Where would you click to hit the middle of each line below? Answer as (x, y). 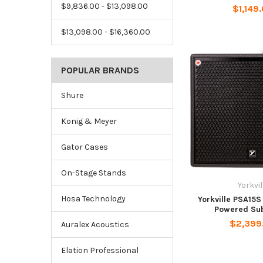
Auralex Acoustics (95, 225)
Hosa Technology (93, 199)
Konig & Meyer (89, 122)
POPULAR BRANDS (100, 70)
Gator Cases (84, 147)
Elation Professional (100, 251)
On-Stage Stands (93, 173)
